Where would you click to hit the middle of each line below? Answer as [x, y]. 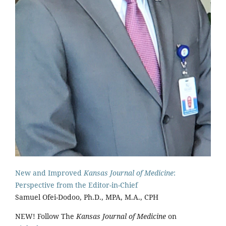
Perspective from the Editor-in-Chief [76, 185]
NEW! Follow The [46, 216]
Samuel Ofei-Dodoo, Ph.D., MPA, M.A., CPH [87, 197]
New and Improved [49, 173]
